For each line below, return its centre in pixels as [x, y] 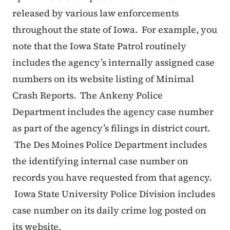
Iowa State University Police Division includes [114, 194]
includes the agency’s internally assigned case [113, 63]
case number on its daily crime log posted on [109, 210]
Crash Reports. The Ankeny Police [88, 95]
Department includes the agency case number [113, 112]
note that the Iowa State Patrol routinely [99, 46]
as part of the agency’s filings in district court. [111, 128]
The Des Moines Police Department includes [110, 145]
